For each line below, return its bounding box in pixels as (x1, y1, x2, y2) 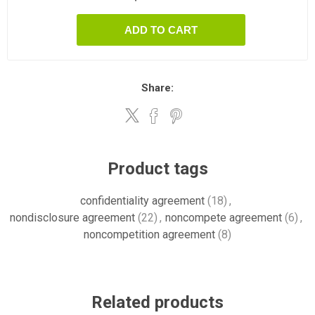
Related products (91, 292, 224, 312)
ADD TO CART (124, 24, 198, 36)
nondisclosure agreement (9, 211, 135, 224)
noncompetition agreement (84, 228, 215, 241)
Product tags (107, 159, 208, 179)
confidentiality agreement (80, 194, 205, 207)
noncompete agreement (165, 211, 282, 224)
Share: (141, 82, 174, 94)
